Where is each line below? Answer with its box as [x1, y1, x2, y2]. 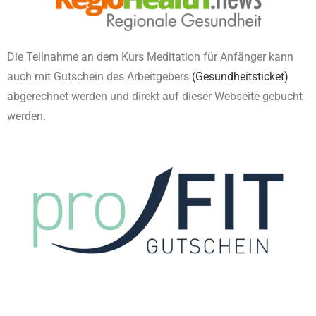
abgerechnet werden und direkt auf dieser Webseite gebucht [7, 90, 303, 104]
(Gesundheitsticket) [192, 70, 288, 84]
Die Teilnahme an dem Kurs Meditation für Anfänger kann [7, 50, 293, 64]
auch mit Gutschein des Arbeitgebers [7, 70, 192, 84]
